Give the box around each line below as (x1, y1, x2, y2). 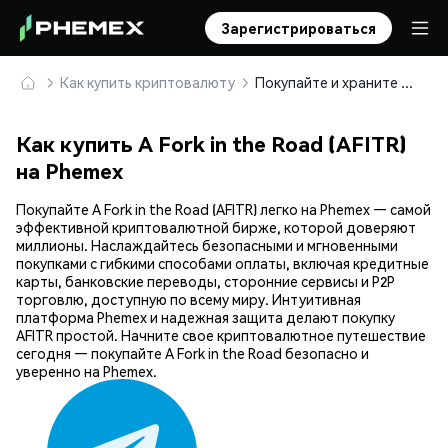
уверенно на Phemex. (16, 362, 157, 381)
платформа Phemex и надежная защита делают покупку (16, 308, 395, 327)
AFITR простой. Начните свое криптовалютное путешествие (16, 326, 426, 345)
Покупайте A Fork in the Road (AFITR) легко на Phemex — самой (16, 200, 431, 219)
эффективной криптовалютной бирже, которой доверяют (16, 218, 416, 237)
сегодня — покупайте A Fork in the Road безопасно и (16, 344, 369, 363)
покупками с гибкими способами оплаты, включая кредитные (16, 254, 429, 273)
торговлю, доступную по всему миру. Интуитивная (16, 290, 361, 309)
